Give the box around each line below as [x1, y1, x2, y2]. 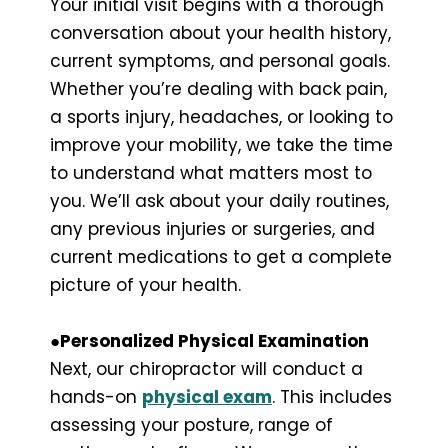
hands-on [50, 384, 142, 409]
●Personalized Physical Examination [50, 328, 369, 353]
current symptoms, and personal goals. [50, 48, 390, 73]
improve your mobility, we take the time [50, 132, 393, 157]
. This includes [272, 384, 392, 409]
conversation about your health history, [50, 20, 391, 45]
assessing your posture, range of [50, 412, 333, 437]
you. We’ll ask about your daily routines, [50, 188, 389, 213]
